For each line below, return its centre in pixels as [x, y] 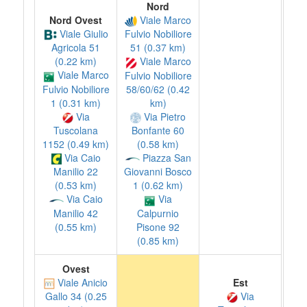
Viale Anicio [81, 282]
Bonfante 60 [158, 130]
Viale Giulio [82, 34]
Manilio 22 [76, 172]
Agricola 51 [76, 48]
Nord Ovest [76, 20]
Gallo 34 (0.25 [76, 296]
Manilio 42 [76, 213]
